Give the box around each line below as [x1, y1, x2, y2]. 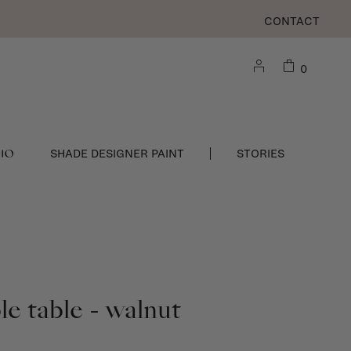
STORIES [236, 147, 284, 160]
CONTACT [264, 15, 320, 27]
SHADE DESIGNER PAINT [49, 147, 184, 160]
